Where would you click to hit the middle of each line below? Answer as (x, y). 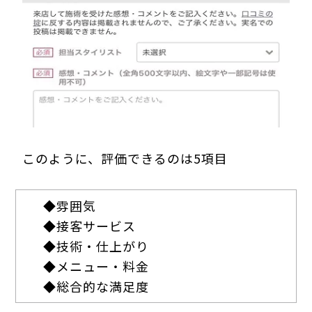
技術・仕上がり (103, 245)
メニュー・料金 (103, 266)
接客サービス (96, 225)
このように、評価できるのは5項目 (125, 158)
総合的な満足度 (103, 286)
